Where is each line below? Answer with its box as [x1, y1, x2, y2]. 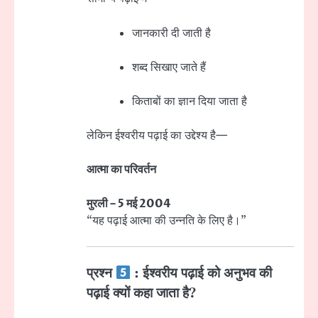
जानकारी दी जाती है [132, 25, 211, 41]
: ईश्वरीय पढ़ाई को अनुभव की [131, 265, 273, 283]
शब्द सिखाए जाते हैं [132, 59, 206, 75]
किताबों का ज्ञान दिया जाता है [132, 93, 247, 109]
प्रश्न [87, 265, 116, 283]
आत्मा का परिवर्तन [87, 161, 156, 177]
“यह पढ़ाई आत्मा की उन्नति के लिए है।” [87, 213, 246, 229]
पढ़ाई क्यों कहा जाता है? [87, 285, 196, 302]
